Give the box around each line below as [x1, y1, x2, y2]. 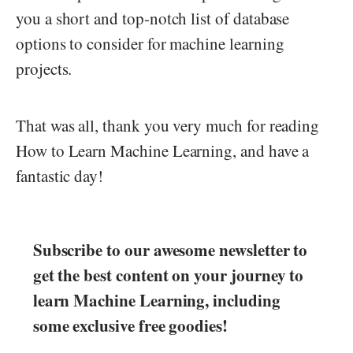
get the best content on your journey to [32, 262, 304, 287]
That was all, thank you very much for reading [16, 113, 320, 136]
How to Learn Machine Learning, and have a [16, 139, 310, 162]
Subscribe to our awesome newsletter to [32, 237, 308, 262]
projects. [16, 57, 72, 80]
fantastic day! [16, 164, 104, 187]
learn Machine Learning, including [32, 288, 281, 312]
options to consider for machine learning [16, 32, 284, 54]
